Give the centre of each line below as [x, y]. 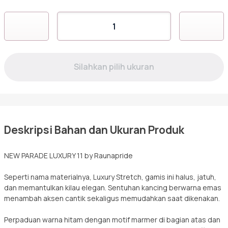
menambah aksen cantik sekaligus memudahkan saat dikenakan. [112, 198]
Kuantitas [73, 31]
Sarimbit [53, 15]
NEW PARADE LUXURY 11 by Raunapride [68, 155]
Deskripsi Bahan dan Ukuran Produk [94, 130]
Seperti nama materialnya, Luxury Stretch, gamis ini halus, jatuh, [110, 177]
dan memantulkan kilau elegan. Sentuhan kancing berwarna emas [113, 188]
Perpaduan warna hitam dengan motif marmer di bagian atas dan [112, 220]
